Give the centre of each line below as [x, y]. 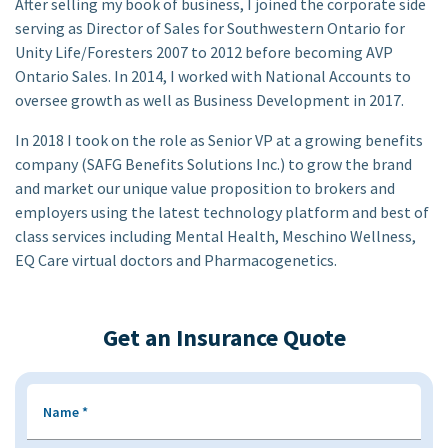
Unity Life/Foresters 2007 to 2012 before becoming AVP [204, 52]
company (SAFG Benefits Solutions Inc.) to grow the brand [213, 164]
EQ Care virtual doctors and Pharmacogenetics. [176, 260]
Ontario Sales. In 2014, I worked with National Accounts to [213, 76]
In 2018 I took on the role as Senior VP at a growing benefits [219, 140]
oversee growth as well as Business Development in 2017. [209, 100]
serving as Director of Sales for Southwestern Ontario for [210, 28]
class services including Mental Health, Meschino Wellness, [215, 236]
